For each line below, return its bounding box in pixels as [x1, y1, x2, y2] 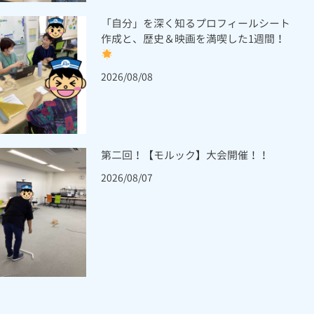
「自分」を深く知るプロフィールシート [101, 16, 291, 32]
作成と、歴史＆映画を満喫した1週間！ [101, 32, 286, 47]
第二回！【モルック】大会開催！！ [101, 147, 270, 163]
